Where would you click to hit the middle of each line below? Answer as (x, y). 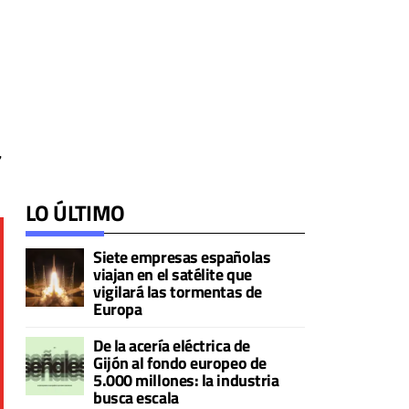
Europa (118, 309)
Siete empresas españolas (182, 257)
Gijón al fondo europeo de (180, 363)
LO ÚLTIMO (75, 213)
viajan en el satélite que (173, 274)
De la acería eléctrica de (172, 346)
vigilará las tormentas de (178, 292)
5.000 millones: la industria (186, 380)
